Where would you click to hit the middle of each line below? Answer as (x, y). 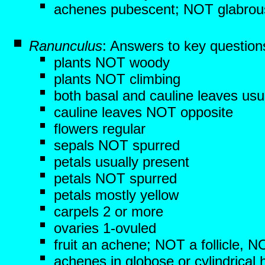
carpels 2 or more (109, 211)
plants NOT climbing (117, 79)
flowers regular (100, 129)
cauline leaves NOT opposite (143, 112)
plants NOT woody (112, 62)
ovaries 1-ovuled (105, 228)
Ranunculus (66, 46)
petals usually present (122, 162)
